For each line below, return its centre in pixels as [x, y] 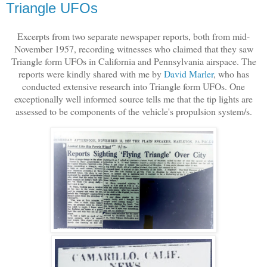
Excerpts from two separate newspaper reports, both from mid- [133, 36]
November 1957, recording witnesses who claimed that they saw [133, 49]
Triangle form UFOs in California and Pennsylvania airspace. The [133, 61]
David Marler [188, 74]
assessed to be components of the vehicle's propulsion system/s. [133, 111]
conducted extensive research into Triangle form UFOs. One [133, 86]
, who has [231, 74]
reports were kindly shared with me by [91, 74]
